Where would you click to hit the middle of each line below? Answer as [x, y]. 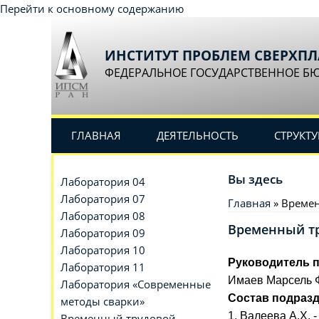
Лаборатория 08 [103, 216]
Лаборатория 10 [103, 250]
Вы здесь [255, 179]
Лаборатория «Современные [136, 284]
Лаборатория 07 [103, 199]
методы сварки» [103, 301]
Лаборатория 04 [103, 182]
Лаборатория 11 [103, 267]
